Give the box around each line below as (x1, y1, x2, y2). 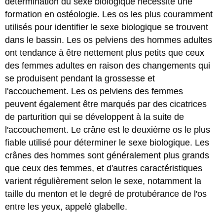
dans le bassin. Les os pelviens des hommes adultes (5, 35, 213, 45)
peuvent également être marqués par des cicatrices (5, 99, 207, 110)
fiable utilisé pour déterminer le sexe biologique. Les (5, 138, 210, 148)
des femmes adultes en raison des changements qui (5, 61, 211, 71)
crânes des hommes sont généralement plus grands (5, 150, 210, 161)
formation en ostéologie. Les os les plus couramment (5, 9, 213, 20)
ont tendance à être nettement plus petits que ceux (5, 48, 205, 58)
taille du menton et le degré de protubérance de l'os (5, 189, 207, 199)
